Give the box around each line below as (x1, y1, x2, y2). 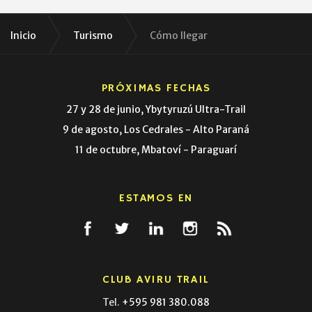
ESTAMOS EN (119, 192, 193, 205)
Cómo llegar (150, 29, 208, 42)
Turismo (73, 29, 113, 42)
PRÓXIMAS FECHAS (101, 81, 211, 95)
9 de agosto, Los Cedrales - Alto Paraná (63, 123, 249, 136)
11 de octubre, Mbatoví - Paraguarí (75, 143, 237, 156)
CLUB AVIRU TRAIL (102, 273, 210, 287)
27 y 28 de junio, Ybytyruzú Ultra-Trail (66, 103, 246, 116)
